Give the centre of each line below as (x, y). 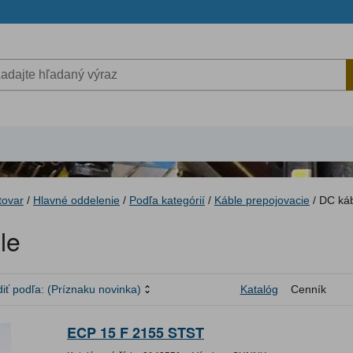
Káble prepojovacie (262, 200)
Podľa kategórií (167, 200)
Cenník (308, 290)
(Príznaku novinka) (94, 290)
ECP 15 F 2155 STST (136, 333)
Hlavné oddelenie (76, 200)
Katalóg (259, 290)
